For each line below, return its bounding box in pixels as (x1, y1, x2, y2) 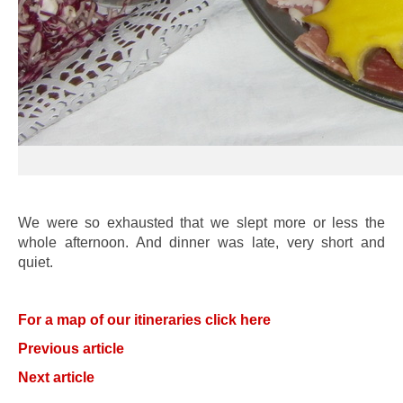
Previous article (18, 341, 124, 356)
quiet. (18, 255, 53, 270)
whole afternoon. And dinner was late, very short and (18, 235, 385, 250)
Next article (18, 370, 94, 385)
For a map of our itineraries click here (18, 312, 271, 327)
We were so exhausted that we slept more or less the (18, 215, 385, 230)
